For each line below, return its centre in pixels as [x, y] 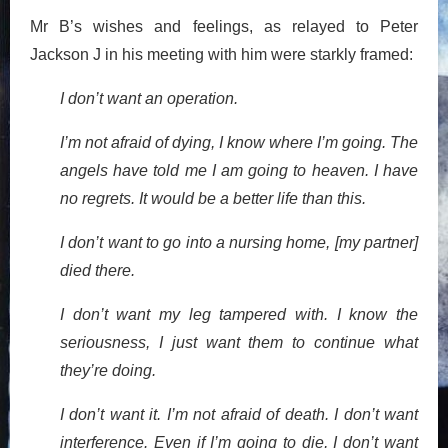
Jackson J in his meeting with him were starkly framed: [221, 54]
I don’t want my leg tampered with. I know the [239, 314]
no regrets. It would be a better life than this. [213, 198]
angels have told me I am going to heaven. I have [239, 170]
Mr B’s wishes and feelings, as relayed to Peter [224, 26]
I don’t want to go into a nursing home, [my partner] [239, 242]
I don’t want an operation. [149, 98]
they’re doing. [108, 370]
